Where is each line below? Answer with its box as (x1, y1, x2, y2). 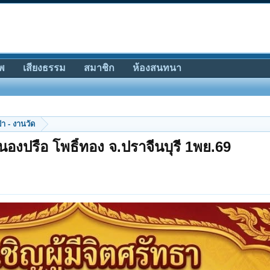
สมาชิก (84, 63, 115, 73)
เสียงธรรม (23, 63, 66, 73)
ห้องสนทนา (133, 63, 181, 73)
